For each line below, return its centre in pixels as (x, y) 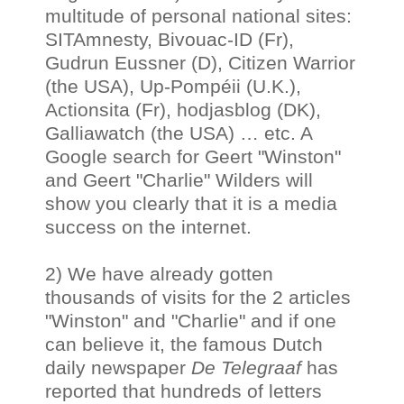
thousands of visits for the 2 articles (198, 297)
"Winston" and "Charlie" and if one (191, 320)
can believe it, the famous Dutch (184, 344)
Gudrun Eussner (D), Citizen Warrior (200, 62)
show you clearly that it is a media (191, 203)
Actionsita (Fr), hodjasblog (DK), (183, 109)
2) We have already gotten (159, 273)
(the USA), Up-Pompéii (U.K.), (173, 86)
